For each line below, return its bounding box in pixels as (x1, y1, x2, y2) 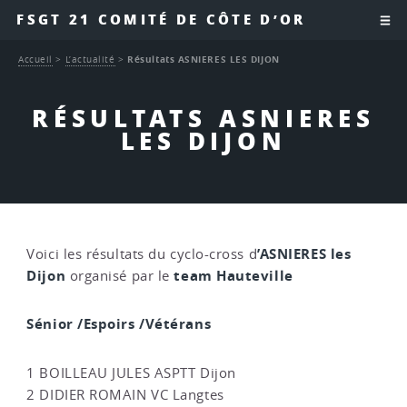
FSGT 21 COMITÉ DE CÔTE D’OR (16, 10, 306, 29)
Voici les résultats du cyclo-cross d (26, 245, 258, 263)
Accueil (18, 52, 53, 65)
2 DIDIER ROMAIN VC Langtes (26, 385, 224, 403)
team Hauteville (169, 266, 293, 286)
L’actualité (65, 52, 115, 65)
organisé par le (65, 267, 170, 285)
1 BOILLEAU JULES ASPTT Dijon (26, 363, 236, 382)
